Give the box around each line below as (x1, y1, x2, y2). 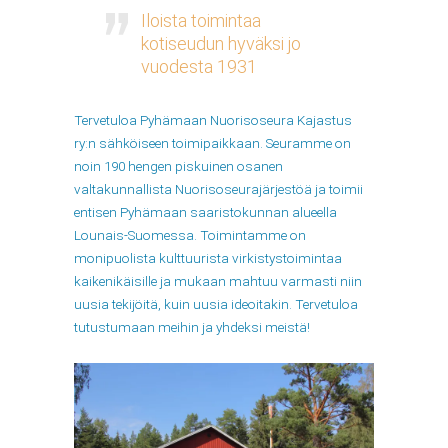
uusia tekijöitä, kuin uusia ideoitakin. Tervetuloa (74, 296, 358, 313)
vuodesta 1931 (140, 55, 257, 77)
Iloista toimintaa (140, 9, 261, 31)
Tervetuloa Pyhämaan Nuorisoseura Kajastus (74, 112, 352, 129)
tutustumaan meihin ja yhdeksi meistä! (74, 319, 310, 336)
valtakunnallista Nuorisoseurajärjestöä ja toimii (74, 181, 363, 198)
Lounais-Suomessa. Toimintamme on (74, 227, 306, 244)
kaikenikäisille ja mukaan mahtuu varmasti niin (74, 273, 362, 290)
